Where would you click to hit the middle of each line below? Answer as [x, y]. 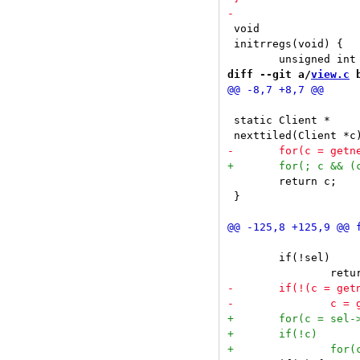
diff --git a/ [269, 74]
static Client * [279, 120]
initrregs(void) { [285, 44]
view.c [330, 74]
